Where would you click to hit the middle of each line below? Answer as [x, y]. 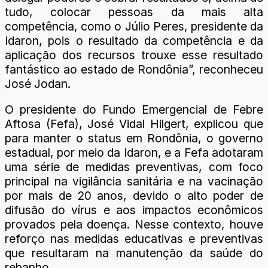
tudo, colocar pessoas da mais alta [134, 12]
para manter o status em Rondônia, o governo [134, 138]
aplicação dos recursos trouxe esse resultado [134, 55]
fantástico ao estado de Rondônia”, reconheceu [134, 69]
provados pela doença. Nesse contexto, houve [134, 224]
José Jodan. [38, 83]
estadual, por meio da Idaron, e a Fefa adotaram [134, 152]
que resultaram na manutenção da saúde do [134, 253]
